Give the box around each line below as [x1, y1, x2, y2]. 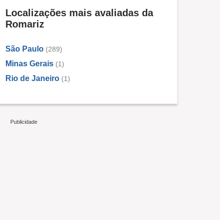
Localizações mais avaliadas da [5, 7, 153, 19]
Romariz [5, 19, 44, 30]
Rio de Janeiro [5, 74, 59, 83]
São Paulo [5, 45, 44, 54]
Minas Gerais [5, 59, 54, 68]
